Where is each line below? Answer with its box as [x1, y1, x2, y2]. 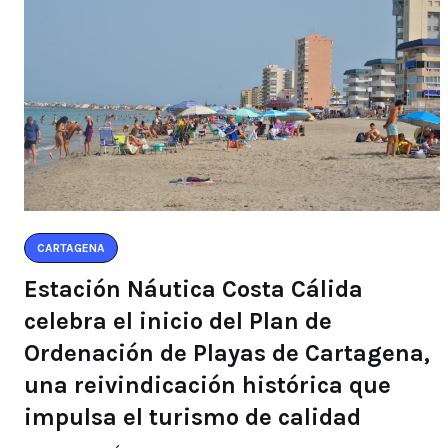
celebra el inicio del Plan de [24, 306, 332, 335]
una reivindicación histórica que [24, 370, 391, 399]
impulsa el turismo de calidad [24, 402, 361, 431]
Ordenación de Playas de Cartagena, [24, 338, 430, 367]
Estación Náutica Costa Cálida [24, 274, 363, 303]
